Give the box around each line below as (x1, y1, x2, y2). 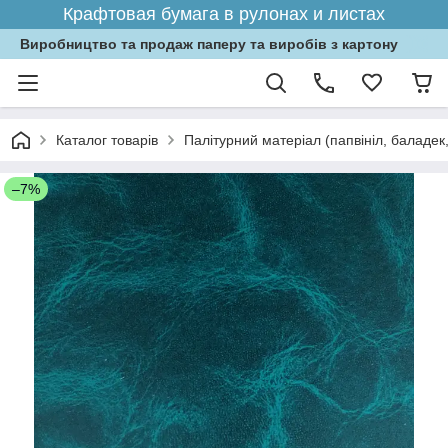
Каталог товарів (56, 132, 158, 148)
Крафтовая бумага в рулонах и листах (63, 4, 385, 24)
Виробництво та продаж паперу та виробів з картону (20, 36, 398, 52)
